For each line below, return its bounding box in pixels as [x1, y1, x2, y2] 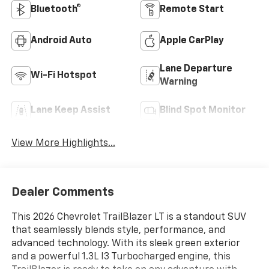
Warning [160, 77, 198, 87]
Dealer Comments [11, 186, 114, 199]
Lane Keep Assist [30, 105, 110, 115]
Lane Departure [160, 64, 232, 74]
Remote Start [160, 4, 224, 14]
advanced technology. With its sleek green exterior [11, 239, 240, 249]
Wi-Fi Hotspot [30, 70, 97, 80]
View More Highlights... [11, 138, 115, 148]
